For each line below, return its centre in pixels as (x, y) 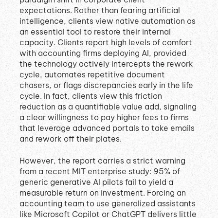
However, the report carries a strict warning (102, 160)
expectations (45, 10)
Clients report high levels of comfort (125, 43)
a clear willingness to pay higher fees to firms (104, 118)
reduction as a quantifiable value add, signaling (108, 107)
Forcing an (166, 192)
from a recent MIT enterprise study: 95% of (100, 171)
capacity (36, 43)
